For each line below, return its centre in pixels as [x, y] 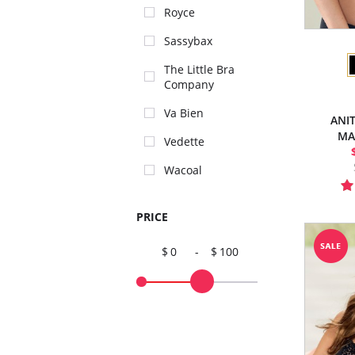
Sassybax [188, 41]
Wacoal [183, 170]
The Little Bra [199, 69]
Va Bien [184, 113]
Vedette [184, 141]
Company [189, 84]
